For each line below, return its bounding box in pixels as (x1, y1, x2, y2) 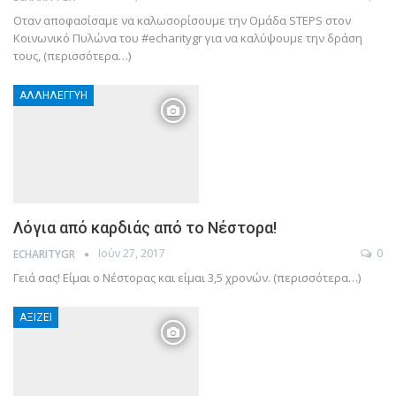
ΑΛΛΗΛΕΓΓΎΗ (19, 88, 88, 102)
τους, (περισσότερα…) (13, 47, 131, 64)
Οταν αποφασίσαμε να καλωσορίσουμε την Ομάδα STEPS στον (13, 11, 351, 28)
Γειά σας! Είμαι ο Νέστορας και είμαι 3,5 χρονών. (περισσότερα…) (13, 269, 361, 286)
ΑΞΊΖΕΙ (19, 310, 52, 324)
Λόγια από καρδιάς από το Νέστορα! (13, 218, 277, 238)
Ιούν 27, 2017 (98, 246, 165, 262)
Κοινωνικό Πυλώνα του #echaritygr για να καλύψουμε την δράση (13, 29, 362, 46)
